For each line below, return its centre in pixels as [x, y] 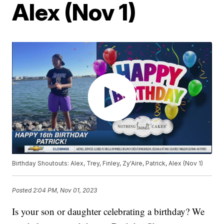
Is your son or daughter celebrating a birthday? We [108, 211]
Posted [23, 190]
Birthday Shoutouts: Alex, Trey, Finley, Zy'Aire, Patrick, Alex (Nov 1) [108, 163]
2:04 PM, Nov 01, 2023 [65, 190]
